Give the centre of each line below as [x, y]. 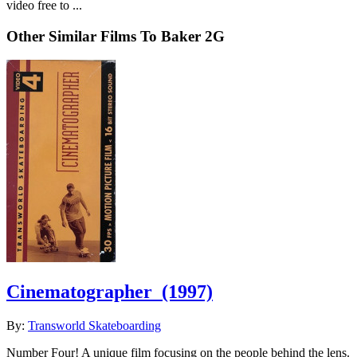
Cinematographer [79, 292]
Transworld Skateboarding [94, 326]
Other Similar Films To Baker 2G [116, 36]
